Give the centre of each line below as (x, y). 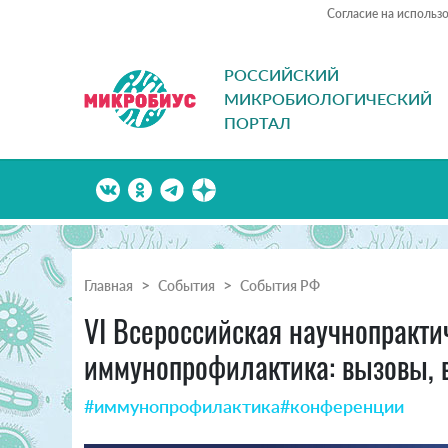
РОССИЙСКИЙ (281, 75)
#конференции (342, 406)
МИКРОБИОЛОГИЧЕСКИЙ (328, 99)
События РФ (280, 286)
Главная (108, 286)
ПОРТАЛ (257, 123)
